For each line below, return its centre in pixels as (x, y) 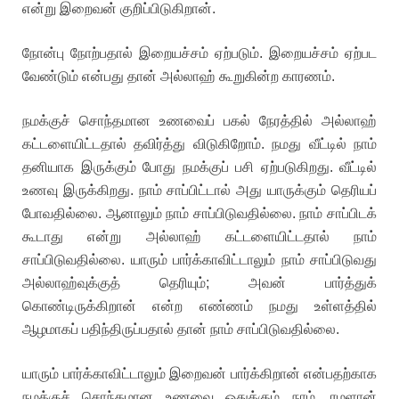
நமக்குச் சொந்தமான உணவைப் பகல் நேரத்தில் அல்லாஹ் (199, 121)
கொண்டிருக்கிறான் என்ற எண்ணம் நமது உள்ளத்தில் (199, 306)
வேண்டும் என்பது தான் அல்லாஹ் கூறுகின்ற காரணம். (179, 76)
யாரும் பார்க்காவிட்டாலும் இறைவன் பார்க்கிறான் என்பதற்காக (199, 374)
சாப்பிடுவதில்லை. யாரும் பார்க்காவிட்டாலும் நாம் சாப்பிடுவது (199, 260)
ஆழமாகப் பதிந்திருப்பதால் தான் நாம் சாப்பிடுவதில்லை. (181, 329)
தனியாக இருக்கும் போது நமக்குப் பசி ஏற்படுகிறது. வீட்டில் (199, 167)
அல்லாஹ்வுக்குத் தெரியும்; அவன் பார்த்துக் (199, 283)
